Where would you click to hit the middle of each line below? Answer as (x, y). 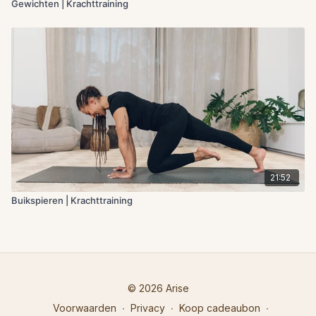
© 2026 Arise (158, 288)
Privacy (148, 308)
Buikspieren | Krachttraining (72, 200)
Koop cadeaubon (220, 308)
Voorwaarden (85, 308)
